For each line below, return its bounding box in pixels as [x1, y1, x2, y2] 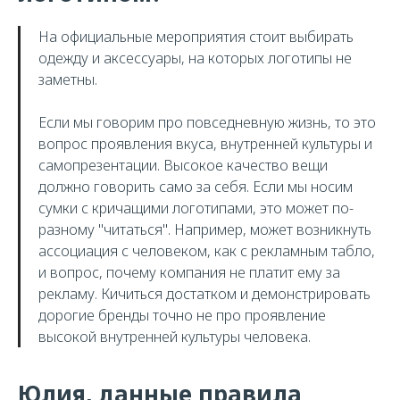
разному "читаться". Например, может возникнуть [38, 220, 371, 239]
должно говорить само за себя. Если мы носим [38, 177, 353, 196]
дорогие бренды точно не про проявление [38, 305, 326, 325]
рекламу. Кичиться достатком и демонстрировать [38, 284, 371, 304]
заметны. [38, 70, 97, 89]
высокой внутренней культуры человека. [38, 327, 311, 346]
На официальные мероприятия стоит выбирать [38, 27, 354, 46]
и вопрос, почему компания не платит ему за [38, 262, 340, 282]
